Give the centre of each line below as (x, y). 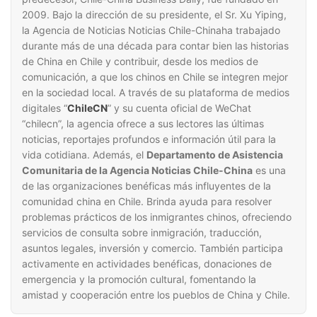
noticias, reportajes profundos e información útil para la (149, 139)
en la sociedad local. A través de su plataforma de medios (156, 92)
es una (269, 170)
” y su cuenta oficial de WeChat (179, 108)
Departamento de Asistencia (215, 155)
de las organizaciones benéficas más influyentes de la (146, 186)
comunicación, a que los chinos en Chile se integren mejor (155, 77)
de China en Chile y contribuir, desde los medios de (140, 61)
